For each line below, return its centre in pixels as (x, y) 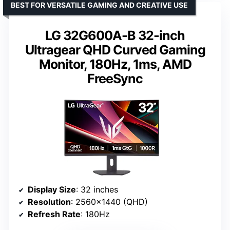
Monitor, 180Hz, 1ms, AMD (115, 64)
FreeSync (115, 79)
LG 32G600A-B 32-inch (115, 36)
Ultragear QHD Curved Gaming (115, 50)
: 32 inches (97, 190)
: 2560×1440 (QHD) (109, 202)
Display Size (52, 190)
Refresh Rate (54, 214)
